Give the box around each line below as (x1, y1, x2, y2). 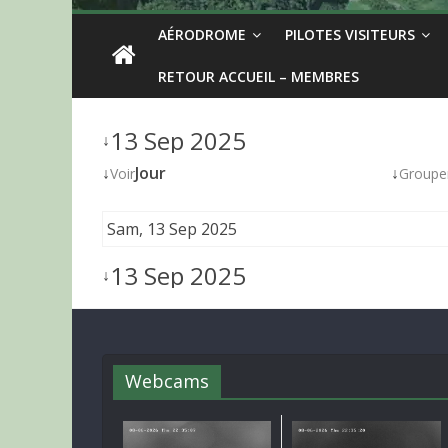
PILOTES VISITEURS (285, 25, 415, 44)
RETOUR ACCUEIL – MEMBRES (158, 67, 359, 86)
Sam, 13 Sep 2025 (107, 218, 237, 240)
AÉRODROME (158, 25, 246, 44)
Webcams (125, 369, 209, 393)
